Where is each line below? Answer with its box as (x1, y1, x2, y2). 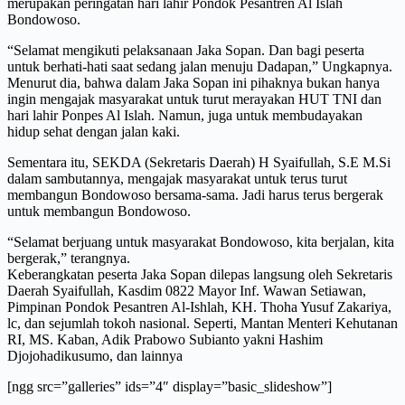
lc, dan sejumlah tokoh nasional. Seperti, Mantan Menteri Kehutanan (7, 316, 398, 332)
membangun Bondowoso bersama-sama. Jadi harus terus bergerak (7, 187, 383, 203)
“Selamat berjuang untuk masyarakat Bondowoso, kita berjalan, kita (7, 234, 394, 250)
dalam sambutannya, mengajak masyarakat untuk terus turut (7, 171, 347, 187)
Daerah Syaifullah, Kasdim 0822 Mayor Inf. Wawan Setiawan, (7, 283, 366, 299)
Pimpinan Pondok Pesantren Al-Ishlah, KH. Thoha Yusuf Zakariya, (7, 299, 391, 316)
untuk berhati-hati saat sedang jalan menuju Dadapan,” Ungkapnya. (7, 59, 392, 75)
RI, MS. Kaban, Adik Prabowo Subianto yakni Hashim (7, 332, 323, 348)
